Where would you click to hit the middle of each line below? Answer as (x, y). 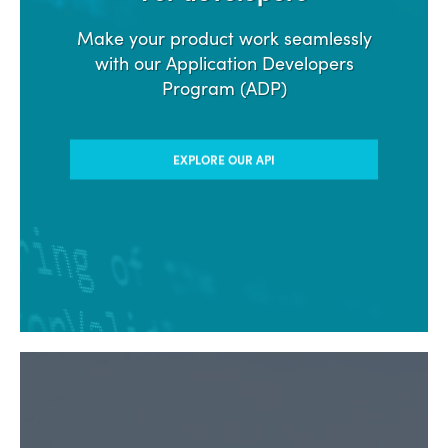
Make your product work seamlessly (224, 37)
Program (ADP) (224, 87)
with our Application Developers (224, 62)
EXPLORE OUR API (224, 159)
